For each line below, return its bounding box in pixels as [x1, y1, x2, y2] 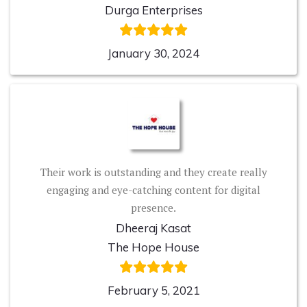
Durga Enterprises [104, 2, 203, 17]
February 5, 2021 [107, 282, 200, 297]
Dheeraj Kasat [116, 220, 191, 235]
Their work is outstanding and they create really [40, 164, 267, 179]
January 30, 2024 [108, 45, 199, 60]
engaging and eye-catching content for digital [47, 182, 260, 197]
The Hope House [108, 239, 199, 254]
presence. [131, 200, 176, 214]
